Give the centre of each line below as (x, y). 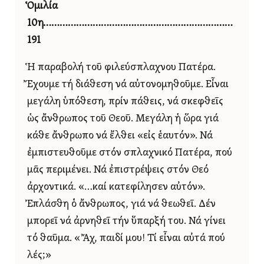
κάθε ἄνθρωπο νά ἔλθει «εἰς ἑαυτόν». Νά (120, 136)
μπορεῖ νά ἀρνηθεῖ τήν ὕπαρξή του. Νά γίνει (126, 222)
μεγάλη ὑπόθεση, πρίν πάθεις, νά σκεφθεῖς (125, 102)
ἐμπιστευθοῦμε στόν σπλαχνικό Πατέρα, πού (130, 153)
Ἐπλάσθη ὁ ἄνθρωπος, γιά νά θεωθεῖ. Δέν (121, 204)
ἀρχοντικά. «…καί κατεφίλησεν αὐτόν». (116, 187)
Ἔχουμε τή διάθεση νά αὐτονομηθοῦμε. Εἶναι (128, 85)
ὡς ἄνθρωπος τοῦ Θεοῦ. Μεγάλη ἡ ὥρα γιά (123, 119)
